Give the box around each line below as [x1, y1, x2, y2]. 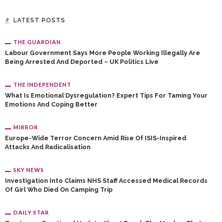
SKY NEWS [13, 166, 44, 173]
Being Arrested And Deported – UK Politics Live [5, 58, 159, 65]
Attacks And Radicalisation [5, 143, 91, 151]
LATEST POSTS [13, 17, 65, 24]
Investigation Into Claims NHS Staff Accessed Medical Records [5, 177, 208, 184]
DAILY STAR [13, 209, 49, 216]
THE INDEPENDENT [13, 81, 71, 88]
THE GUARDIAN [13, 39, 61, 45]
